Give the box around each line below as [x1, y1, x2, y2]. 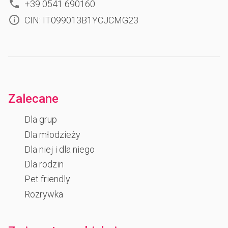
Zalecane [8, 92, 59, 106]
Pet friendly [24, 174, 70, 185]
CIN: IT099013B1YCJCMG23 [24, 14, 138, 25]
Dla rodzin [24, 159, 64, 170]
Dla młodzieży [24, 129, 80, 140]
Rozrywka [24, 188, 63, 199]
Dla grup [24, 114, 57, 125]
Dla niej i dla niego [24, 144, 95, 155]
